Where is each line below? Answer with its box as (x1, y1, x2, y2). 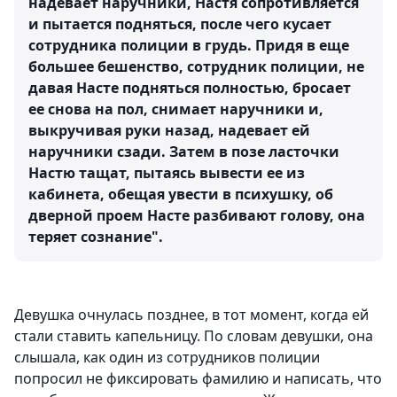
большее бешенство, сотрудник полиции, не (28, 57, 364, 77)
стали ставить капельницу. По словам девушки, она (14, 326, 373, 346)
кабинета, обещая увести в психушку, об (28, 184, 333, 205)
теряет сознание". (28, 227, 163, 247)
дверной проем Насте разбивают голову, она (28, 206, 365, 226)
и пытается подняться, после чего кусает (28, 14, 331, 35)
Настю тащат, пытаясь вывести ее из (28, 163, 305, 183)
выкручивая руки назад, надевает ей (28, 121, 310, 141)
